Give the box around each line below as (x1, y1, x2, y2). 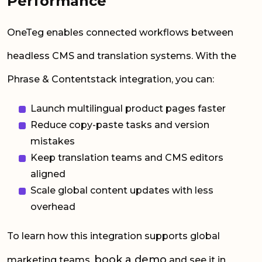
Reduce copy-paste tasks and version (30, 119, 209, 130)
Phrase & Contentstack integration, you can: (7, 73, 216, 85)
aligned (30, 168, 68, 180)
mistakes (30, 135, 77, 147)
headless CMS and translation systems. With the (7, 50, 236, 61)
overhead (30, 201, 78, 212)
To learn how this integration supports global (7, 230, 220, 242)
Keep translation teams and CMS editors (30, 151, 223, 163)
